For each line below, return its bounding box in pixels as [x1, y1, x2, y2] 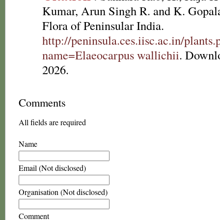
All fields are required [19, 117, 86, 127]
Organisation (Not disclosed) [19, 187, 108, 197]
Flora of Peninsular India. [42, 17, 164, 33]
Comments [19, 95, 66, 110]
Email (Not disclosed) [19, 163, 86, 173]
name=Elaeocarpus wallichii [42, 47, 179, 63]
